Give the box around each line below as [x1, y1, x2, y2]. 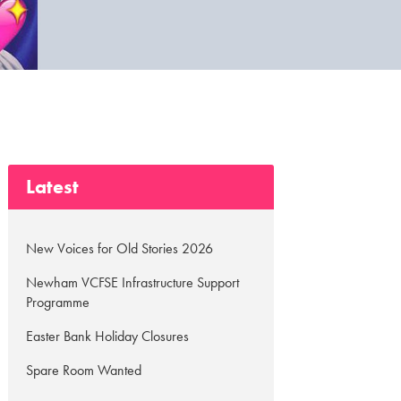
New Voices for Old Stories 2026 [26, 239, 214, 258]
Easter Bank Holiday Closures [26, 327, 190, 346]
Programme [26, 293, 90, 311]
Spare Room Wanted [26, 361, 142, 380]
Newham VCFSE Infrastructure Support [26, 273, 240, 292]
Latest [26, 174, 80, 200]
